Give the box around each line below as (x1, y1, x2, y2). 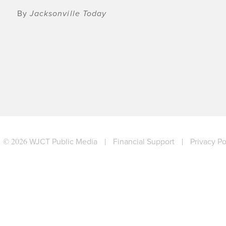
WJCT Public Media (29, 135, 97, 147)
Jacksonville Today (30, 7, 106, 19)
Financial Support (113, 135, 175, 147)
